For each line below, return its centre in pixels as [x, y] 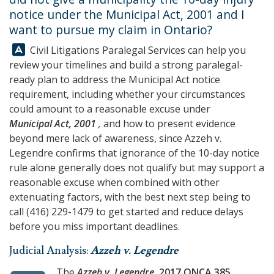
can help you [216, 50]
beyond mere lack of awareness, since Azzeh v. [115, 138]
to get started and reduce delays [168, 212]
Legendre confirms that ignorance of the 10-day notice [134, 153]
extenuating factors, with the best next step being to [130, 197]
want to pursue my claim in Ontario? [111, 30]
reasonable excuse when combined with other [114, 182]
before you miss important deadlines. [94, 226]
